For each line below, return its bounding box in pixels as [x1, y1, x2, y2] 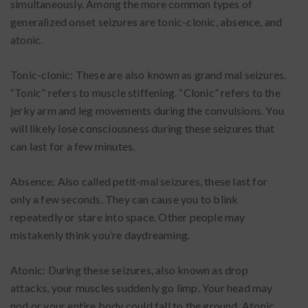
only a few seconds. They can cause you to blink [10, 192, 239, 206]
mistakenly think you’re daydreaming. [10, 228, 190, 241]
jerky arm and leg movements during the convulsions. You [10, 104, 285, 117]
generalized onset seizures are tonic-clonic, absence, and [10, 15, 283, 28]
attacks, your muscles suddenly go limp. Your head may [10, 281, 273, 294]
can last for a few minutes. [10, 140, 135, 153]
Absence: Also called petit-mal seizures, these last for [10, 175, 268, 188]
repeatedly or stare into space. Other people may [10, 210, 245, 223]
